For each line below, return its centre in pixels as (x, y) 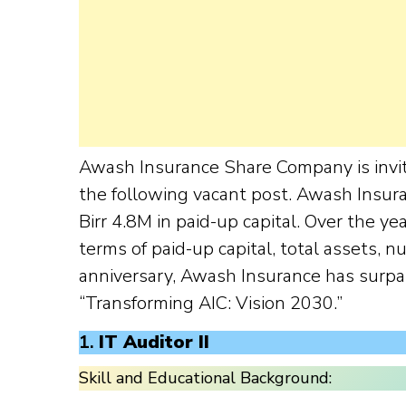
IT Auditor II (154, 342)
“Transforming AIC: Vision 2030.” (211, 303)
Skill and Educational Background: (205, 378)
